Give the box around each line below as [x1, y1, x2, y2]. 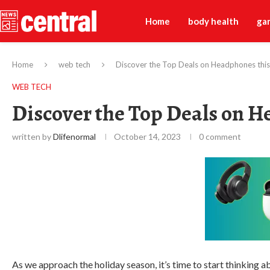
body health [187, 16, 239, 27]
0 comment [199, 131, 241, 142]
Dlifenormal [53, 131, 96, 142]
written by [12, 131, 53, 142]
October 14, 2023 [114, 131, 181, 142]
